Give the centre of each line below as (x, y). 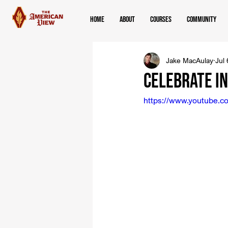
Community (202, 20)
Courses (161, 20)
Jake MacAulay (190, 61)
